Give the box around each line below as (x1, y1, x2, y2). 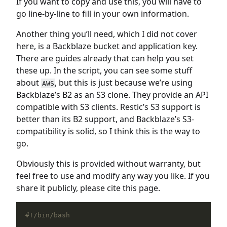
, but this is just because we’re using (55, 77, 193, 88)
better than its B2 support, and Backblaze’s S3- (16, 113, 194, 125)
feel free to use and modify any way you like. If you (16, 170, 210, 181)
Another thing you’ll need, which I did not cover (16, 28, 197, 40)
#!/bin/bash (25, 211, 70, 219)
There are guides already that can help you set (16, 53, 194, 64)
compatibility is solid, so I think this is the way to (16, 126, 200, 137)
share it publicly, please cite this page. (16, 182, 160, 194)
